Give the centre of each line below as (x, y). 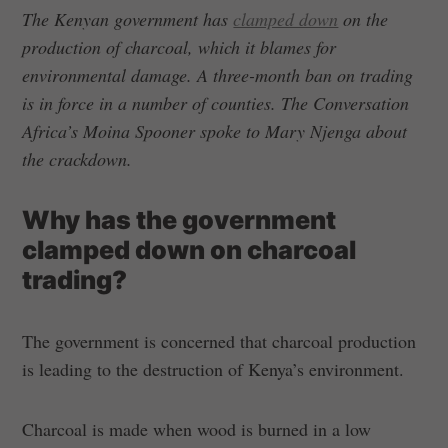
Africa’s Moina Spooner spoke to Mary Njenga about (215, 130)
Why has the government (179, 219)
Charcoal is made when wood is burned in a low (197, 428)
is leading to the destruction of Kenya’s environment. (213, 368)
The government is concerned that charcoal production (219, 340)
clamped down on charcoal (189, 249)
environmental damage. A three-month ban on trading (218, 74)
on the (363, 18)
